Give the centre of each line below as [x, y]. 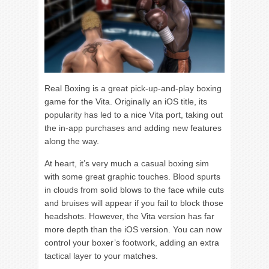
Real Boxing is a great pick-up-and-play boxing [133, 88]
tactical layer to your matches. [101, 255]
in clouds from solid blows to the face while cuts [134, 189]
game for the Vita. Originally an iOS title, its [126, 101]
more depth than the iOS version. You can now [133, 229]
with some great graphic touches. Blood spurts [132, 176]
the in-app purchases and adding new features [133, 128]
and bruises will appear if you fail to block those [134, 203]
